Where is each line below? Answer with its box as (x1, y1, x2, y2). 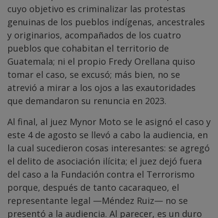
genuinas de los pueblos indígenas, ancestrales (7, 16, 205, 28)
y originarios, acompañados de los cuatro (7, 29, 181, 41)
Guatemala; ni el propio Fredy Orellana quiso (7, 55, 195, 68)
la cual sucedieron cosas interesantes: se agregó (7, 142, 210, 154)
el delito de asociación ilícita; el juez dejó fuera (7, 155, 202, 167)
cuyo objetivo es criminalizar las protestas (7, 3, 185, 15)
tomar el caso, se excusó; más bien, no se (7, 69, 180, 81)
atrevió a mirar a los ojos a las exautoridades (7, 82, 196, 94)
